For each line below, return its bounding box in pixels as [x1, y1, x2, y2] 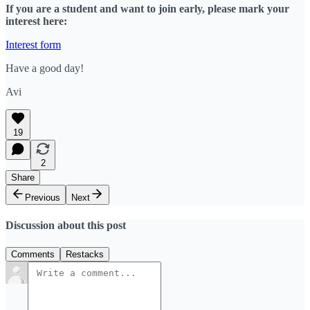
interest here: [6, 15, 67, 27]
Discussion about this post [6, 219, 126, 232]
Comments [11, 248, 55, 259]
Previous [25, 192, 60, 203]
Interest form [6, 38, 61, 51]
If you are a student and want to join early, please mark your [6, 2, 289, 15]
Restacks [66, 248, 104, 259]
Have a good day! [6, 62, 84, 74]
